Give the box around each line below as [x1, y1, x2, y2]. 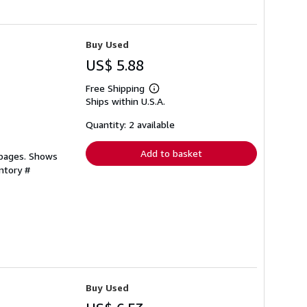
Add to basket [140, 147, 202, 160]
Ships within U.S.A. [86, 95, 165, 108]
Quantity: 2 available [86, 119, 175, 131]
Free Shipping [86, 82, 145, 95]
